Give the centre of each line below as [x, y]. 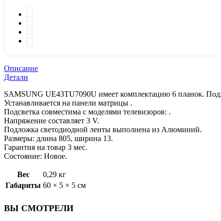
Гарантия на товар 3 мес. [46, 147]
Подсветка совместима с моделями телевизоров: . [87, 112]
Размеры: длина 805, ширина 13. [58, 139]
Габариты [23, 185]
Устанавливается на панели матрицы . [68, 103]
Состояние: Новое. [36, 156]
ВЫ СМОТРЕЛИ [39, 208]
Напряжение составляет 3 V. [52, 121]
